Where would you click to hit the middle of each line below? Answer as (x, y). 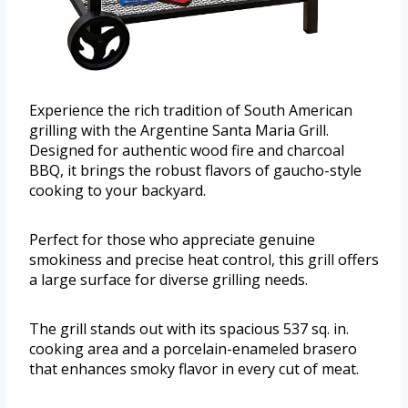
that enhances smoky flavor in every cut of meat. (194, 369)
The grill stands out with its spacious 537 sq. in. (189, 329)
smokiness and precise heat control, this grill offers (204, 260)
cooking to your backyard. (117, 191)
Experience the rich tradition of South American (191, 111)
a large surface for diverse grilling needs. (168, 280)
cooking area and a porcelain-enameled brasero (193, 349)
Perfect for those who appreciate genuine (172, 240)
